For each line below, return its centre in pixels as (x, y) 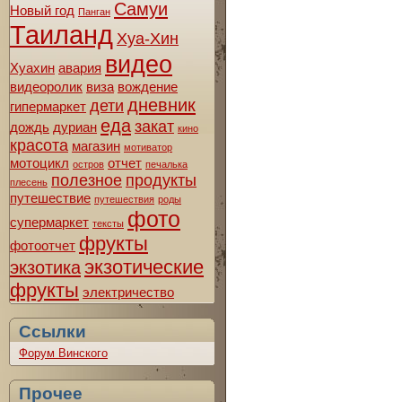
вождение (148, 86)
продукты (161, 180)
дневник (162, 105)
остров (88, 164)
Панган (94, 11)
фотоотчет (43, 245)
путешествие (50, 197)
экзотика (45, 267)
